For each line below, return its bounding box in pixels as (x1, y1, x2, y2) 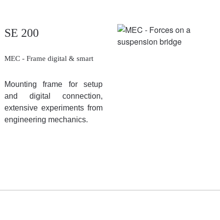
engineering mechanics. (4, 115, 88, 124)
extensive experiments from (4, 104, 103, 112)
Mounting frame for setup (4, 80, 103, 88)
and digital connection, (4, 92, 103, 100)
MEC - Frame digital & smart (4, 55, 93, 62)
